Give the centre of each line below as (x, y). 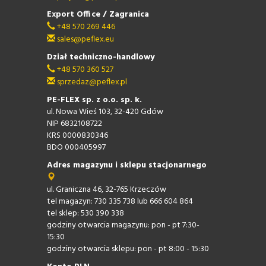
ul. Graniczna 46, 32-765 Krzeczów (107, 190)
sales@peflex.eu (85, 40)
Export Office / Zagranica (98, 15)
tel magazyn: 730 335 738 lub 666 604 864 (120, 202)
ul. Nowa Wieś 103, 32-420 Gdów (105, 112)
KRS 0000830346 (77, 136)
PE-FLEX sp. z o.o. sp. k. (94, 100)
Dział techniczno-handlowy (101, 58)
